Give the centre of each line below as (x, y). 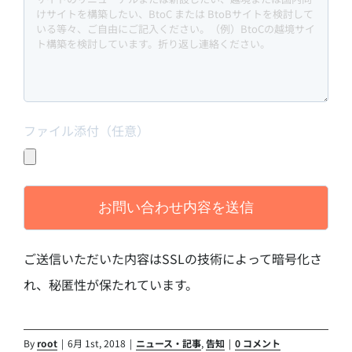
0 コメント (258, 343)
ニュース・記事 (169, 343)
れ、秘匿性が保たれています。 (111, 284)
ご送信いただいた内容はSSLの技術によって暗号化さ (173, 258)
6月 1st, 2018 (97, 343)
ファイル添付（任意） (86, 130)
